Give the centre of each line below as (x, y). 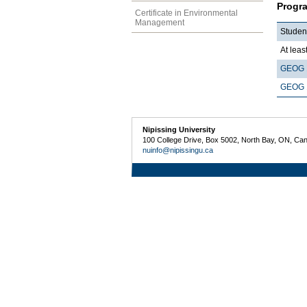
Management (160, 22)
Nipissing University (179, 129)
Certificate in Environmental (186, 13)
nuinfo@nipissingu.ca (178, 150)
